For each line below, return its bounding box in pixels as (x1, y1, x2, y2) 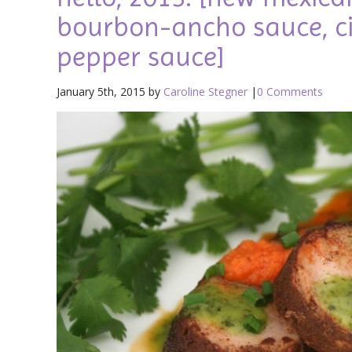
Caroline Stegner (163, 84, 247, 100)
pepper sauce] (57, 41, 225, 73)
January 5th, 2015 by (57, 84, 163, 100)
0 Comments (257, 84, 323, 100)
